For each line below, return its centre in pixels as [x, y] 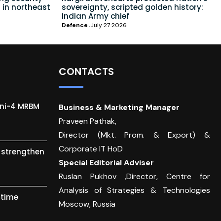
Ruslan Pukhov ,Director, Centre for [134, 177]
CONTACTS [86, 72]
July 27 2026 [109, 25]
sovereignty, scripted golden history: [132, 7]
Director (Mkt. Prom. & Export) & [134, 135]
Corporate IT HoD [91, 149]
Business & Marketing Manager [119, 108]
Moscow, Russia [87, 204]
